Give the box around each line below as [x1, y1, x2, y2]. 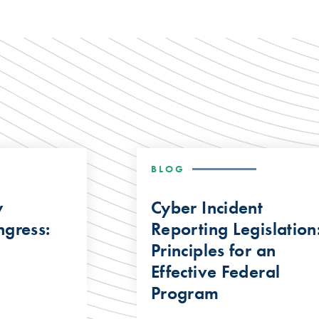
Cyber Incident [150, 195, 263, 219]
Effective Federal [150, 259, 281, 283]
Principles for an [150, 238, 276, 262]
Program [150, 281, 219, 305]
